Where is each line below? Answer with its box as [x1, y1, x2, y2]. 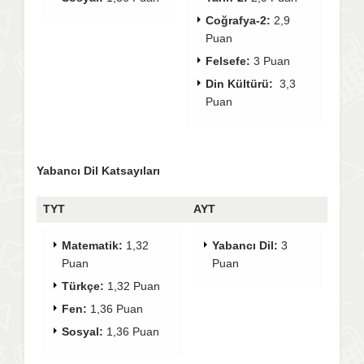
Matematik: [62, 238, 123, 252]
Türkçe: [62, 279, 104, 292]
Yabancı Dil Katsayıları [37, 164, 160, 177]
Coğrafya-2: [206, 14, 271, 27]
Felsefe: [206, 54, 253, 67]
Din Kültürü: [206, 77, 279, 90]
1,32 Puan [104, 279, 160, 292]
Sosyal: [62, 324, 103, 338]
